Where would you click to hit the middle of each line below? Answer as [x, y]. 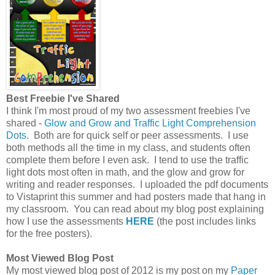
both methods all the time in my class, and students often [128, 147]
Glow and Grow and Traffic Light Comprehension [150, 123]
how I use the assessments [66, 221]
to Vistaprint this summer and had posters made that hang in [136, 196]
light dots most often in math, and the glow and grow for [125, 172]
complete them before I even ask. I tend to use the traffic [127, 160]
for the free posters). [49, 233]
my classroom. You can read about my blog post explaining [135, 209]
